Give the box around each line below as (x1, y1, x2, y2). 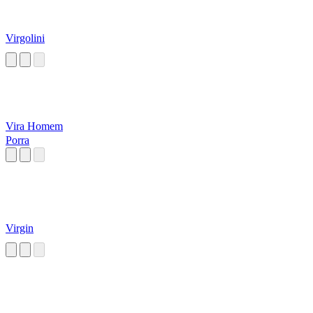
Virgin (6, 222, 34, 235)
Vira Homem (6, 120, 63, 133)
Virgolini (6, 32, 45, 45)
